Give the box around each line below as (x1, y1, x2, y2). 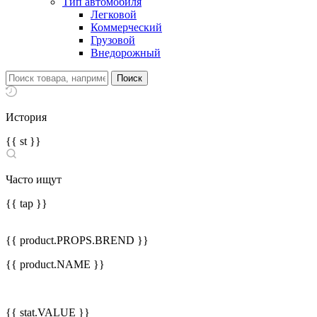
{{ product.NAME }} (6, 258, 105, 270)
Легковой (91, 8, 137, 21)
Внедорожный (91, 47, 161, 59)
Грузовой (91, 34, 135, 46)
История (6, 111, 47, 123)
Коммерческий (91, 21, 162, 33)
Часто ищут (6, 173, 62, 185)
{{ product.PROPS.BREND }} (6, 234, 149, 246)
